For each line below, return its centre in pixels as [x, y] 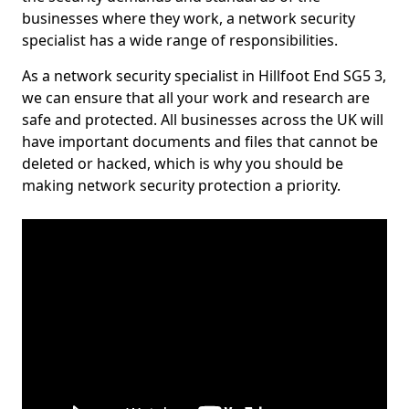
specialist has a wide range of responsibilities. [180, 40]
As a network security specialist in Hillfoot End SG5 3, [204, 76]
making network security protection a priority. [181, 185]
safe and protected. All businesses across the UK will [203, 120]
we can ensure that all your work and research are [196, 98]
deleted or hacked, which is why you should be [183, 163]
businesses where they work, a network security [189, 18]
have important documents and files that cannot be [200, 142]
